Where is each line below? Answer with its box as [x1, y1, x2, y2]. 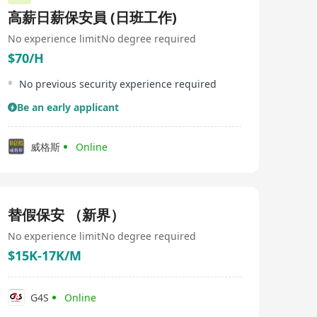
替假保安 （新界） [8, 205, 125, 224]
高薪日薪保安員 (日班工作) [8, 8, 177, 27]
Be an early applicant [17, 100, 119, 114]
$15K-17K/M [8, 247, 81, 264]
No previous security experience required [19, 77, 217, 91]
